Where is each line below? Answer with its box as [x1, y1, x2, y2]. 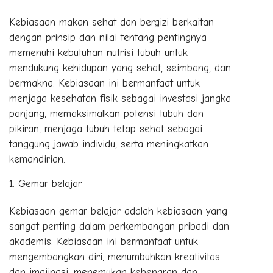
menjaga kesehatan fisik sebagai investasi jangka [9, 92, 231, 104]
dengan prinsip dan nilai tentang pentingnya [9, 31, 207, 43]
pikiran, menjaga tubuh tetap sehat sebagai [9, 122, 202, 135]
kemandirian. [9, 153, 65, 165]
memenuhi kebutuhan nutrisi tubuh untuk [9, 46, 188, 58]
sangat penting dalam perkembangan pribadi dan [9, 220, 229, 232]
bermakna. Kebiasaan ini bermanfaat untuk [9, 77, 200, 89]
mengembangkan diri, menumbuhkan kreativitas [9, 250, 220, 263]
